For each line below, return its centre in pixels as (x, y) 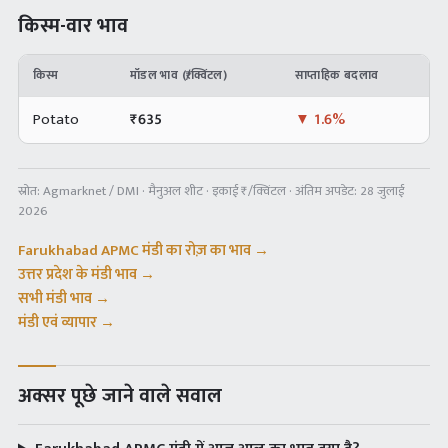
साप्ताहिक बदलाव (337, 75)
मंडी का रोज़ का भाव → (204, 250)
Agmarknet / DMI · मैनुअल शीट (123, 191)
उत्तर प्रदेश (45, 274)
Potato (56, 119)
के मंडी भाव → (114, 274)
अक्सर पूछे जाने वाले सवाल (120, 396)
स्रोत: (30, 191)
